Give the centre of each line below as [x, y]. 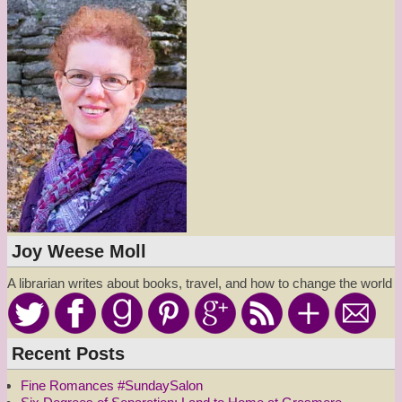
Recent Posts [68, 354]
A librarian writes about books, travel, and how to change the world [200, 284]
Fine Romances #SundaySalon [112, 386]
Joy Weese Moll [79, 252]
